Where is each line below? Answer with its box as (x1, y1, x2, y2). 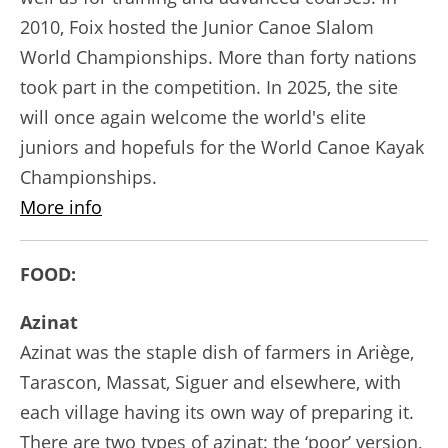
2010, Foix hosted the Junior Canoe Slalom (20, 14, 374, 39)
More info (20, 194, 102, 219)
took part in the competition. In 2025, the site (20, 74, 398, 99)
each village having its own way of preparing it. (20, 399, 414, 424)
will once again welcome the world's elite (20, 104, 366, 129)
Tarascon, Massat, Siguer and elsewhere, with (20, 369, 401, 394)
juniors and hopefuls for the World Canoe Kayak (20, 134, 424, 159)
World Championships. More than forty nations (20, 44, 417, 69)
